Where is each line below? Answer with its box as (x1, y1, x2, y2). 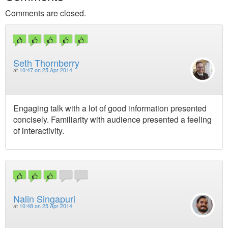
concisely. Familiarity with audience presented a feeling (13, 113, 212, 125)
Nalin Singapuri (13, 191, 75, 205)
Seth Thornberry (13, 56, 79, 70)
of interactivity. (13, 124, 64, 136)
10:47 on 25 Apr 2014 (19, 66, 72, 74)
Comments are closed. (5, 7, 86, 19)
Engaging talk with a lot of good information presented (13, 102, 207, 114)
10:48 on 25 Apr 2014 (19, 202, 72, 210)
